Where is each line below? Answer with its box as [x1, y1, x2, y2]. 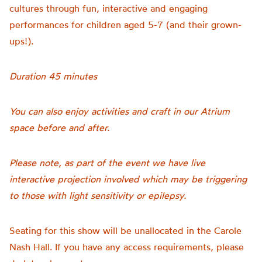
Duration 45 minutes [9, 70, 97, 82]
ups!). [9, 35, 33, 47]
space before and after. [9, 122, 109, 133]
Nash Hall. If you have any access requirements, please [9, 241, 244, 253]
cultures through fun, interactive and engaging [9, 2, 208, 14]
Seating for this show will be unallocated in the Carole [9, 225, 242, 236]
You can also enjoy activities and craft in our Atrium [9, 105, 230, 117]
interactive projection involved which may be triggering [9, 173, 247, 185]
